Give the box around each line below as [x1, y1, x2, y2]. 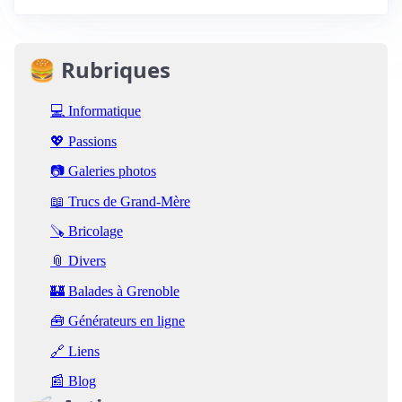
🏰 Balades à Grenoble [50, 283, 179, 299]
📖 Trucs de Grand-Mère [50, 193, 190, 209]
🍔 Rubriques [29, 55, 170, 84]
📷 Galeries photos [50, 163, 156, 179]
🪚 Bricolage [50, 223, 123, 240]
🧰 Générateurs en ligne [50, 313, 185, 329]
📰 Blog [50, 373, 96, 389]
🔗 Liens [50, 343, 100, 359]
